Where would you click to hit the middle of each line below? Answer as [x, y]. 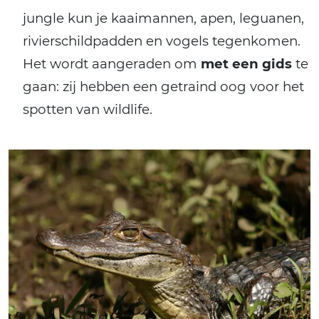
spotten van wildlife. [88, 110]
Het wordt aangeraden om [112, 64]
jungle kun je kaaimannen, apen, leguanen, [163, 19]
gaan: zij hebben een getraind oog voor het [163, 87]
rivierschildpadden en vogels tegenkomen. [162, 41]
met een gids [246, 64]
